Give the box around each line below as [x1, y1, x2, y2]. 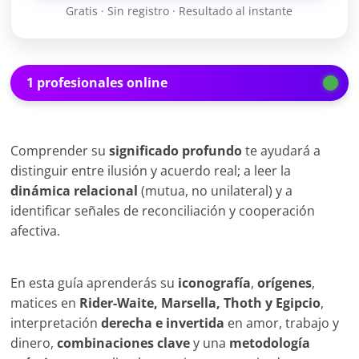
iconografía [178, 274, 252, 292]
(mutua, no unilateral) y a [138, 182, 293, 200]
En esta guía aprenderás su [10, 274, 179, 292]
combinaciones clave [57, 334, 191, 353]
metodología [229, 334, 311, 353]
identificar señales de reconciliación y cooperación [10, 202, 316, 220]
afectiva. [10, 222, 61, 240]
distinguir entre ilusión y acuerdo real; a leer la [10, 162, 292, 180]
